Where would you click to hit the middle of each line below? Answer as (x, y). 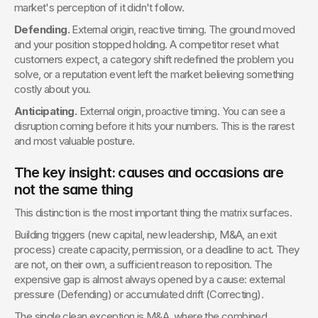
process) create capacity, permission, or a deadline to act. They (157, 250)
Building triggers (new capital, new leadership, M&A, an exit (145, 235)
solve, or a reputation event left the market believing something (154, 74)
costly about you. (53, 89)
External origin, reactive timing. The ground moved (182, 29)
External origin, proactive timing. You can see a (181, 111)
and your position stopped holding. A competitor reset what (147, 44)
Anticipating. (46, 111)
